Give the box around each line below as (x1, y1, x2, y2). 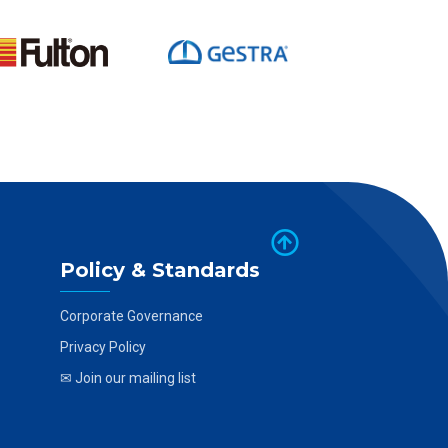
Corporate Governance (59, 308, 203, 325)
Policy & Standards (59, 257, 260, 282)
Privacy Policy (59, 338, 146, 355)
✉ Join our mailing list (59, 369, 196, 386)
